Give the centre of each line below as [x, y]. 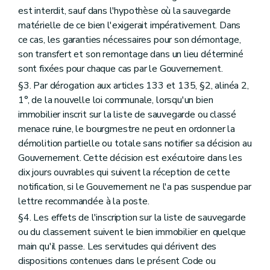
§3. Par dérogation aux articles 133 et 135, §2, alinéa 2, [133, 85]
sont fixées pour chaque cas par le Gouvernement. [121, 69]
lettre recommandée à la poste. [84, 201]
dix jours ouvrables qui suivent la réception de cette [124, 172]
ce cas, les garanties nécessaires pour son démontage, [130, 40]
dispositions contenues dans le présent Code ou [117, 261]
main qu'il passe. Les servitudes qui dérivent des [118, 246]
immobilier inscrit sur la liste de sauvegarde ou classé [127, 114]
